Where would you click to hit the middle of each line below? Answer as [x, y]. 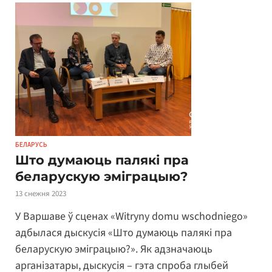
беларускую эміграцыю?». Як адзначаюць [114, 250]
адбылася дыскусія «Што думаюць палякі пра [124, 233]
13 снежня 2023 [41, 193]
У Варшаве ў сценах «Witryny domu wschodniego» [131, 217]
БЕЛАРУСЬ [31, 144]
